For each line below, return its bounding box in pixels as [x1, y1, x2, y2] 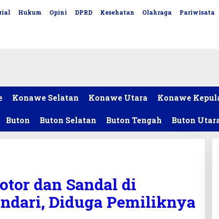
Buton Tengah [106, 115, 162, 125]
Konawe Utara [88, 92, 148, 103]
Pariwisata [179, 8, 215, 16]
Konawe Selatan [12, 92, 79, 103]
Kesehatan [100, 8, 134, 16]
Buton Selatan [40, 115, 96, 125]
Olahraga [142, 8, 172, 16]
